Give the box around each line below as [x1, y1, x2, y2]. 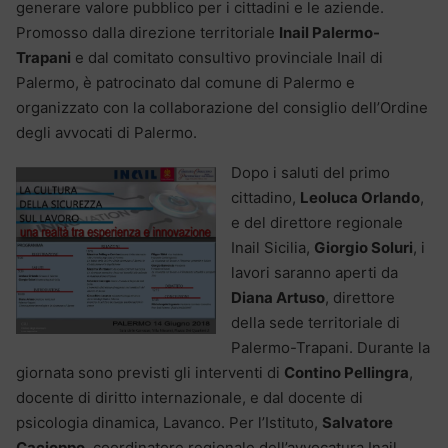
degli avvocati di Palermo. [16, 122, 197, 142]
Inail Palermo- [279, 22, 380, 42]
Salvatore [322, 412, 393, 432]
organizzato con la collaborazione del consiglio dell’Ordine [16, 97, 428, 117]
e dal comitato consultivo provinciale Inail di [71, 47, 383, 67]
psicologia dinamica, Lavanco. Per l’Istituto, [16, 412, 322, 432]
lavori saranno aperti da [231, 262, 398, 282]
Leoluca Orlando [300, 187, 420, 207]
